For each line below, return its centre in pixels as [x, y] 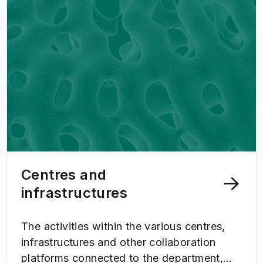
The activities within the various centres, [123, 226]
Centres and [64, 174]
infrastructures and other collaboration [119, 242]
